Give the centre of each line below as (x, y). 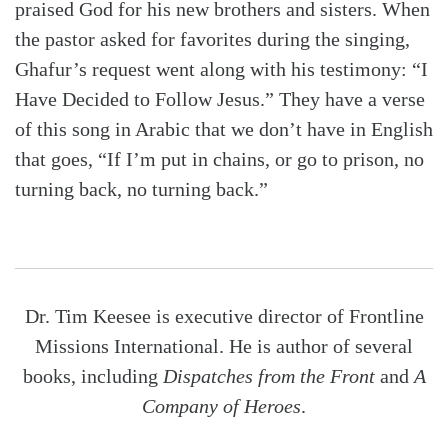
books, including (92, 376)
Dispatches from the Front (268, 376)
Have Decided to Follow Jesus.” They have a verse (220, 99)
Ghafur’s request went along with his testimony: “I (221, 69)
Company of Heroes (221, 406)
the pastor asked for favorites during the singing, (212, 39)
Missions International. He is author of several (224, 346)
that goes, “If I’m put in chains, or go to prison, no (219, 159)
